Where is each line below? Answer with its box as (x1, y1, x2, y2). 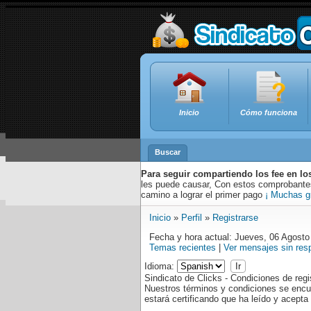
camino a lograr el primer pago (141, 190, 265, 200)
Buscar (155, 148, 180, 156)
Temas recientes (149, 242, 216, 253)
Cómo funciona (239, 108, 297, 117)
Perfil (181, 212, 202, 223)
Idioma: (144, 261, 177, 271)
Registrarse (212, 212, 258, 223)
